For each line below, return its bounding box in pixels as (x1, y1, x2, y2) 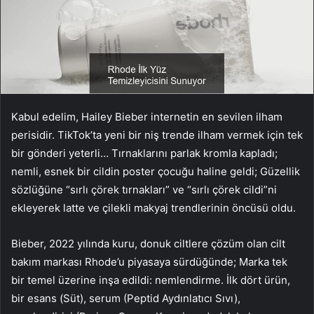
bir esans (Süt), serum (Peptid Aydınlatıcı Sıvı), (11, 292, 240, 306)
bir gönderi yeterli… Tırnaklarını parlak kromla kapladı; (11, 146, 278, 161)
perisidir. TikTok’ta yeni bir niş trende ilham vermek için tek (11, 128, 303, 142)
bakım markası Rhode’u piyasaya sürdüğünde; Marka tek (11, 255, 287, 269)
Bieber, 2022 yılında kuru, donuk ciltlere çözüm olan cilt (11, 237, 285, 251)
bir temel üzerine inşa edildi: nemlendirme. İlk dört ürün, (11, 273, 290, 287)
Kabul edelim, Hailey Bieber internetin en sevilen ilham (11, 110, 282, 124)
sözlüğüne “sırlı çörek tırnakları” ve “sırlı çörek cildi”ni (11, 183, 277, 197)
